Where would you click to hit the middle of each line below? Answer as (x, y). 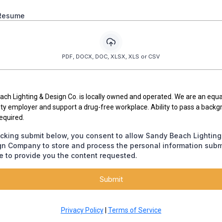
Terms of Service (135, 210)
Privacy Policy (82, 210)
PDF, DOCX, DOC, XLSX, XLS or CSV (111, 56)
